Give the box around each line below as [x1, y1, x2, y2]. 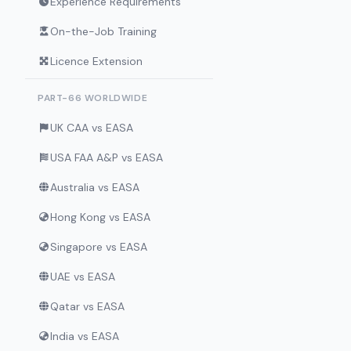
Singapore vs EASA [50, 240, 147, 254]
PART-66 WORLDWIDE [38, 92, 148, 104]
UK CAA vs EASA [50, 121, 133, 135]
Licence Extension [50, 54, 143, 68]
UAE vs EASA [50, 270, 115, 284]
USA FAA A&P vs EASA [50, 150, 163, 165]
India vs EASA [50, 329, 119, 343]
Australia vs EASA [50, 180, 139, 194]
